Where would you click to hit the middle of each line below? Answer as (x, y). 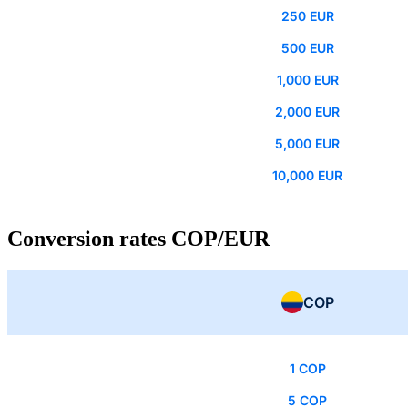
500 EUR (307, 48)
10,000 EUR (307, 176)
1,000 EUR (307, 80)
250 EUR (307, 16)
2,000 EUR (307, 112)
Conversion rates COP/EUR (138, 239)
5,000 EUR (307, 144)
